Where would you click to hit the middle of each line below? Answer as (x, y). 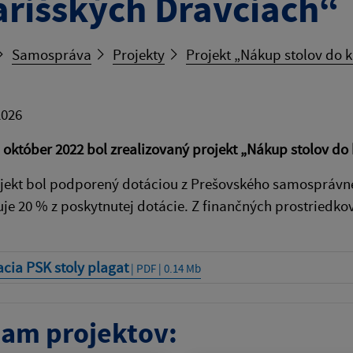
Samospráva (52, 55)
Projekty (139, 55)
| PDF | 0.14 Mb (164, 269)
